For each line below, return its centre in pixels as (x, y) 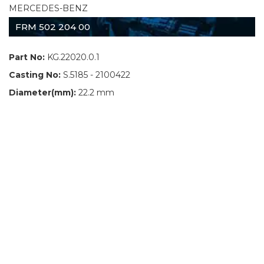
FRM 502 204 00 (53, 27)
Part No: (27, 57)
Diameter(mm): (42, 93)
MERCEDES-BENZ (48, 9)
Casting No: (35, 75)
